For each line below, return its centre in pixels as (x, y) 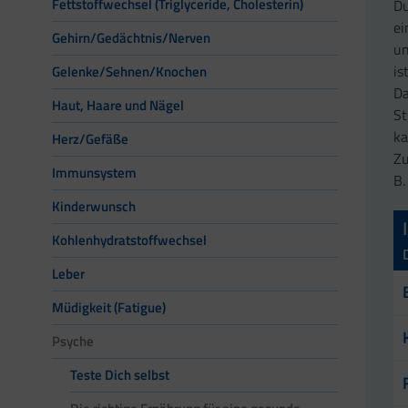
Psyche (73, 342)
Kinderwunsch (94, 207)
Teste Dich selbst (120, 375)
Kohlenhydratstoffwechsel (129, 240)
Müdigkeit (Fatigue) (109, 308)
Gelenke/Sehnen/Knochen (129, 72)
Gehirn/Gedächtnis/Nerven (131, 38)
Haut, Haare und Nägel (118, 106)
